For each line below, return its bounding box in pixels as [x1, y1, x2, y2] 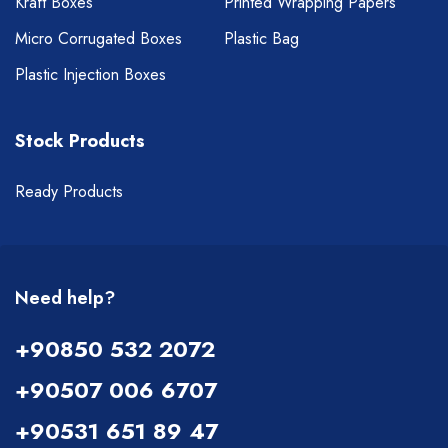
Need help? [15, 284, 115, 311]
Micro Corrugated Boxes [15, 26, 182, 50]
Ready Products [15, 179, 123, 203]
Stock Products [15, 127, 145, 154]
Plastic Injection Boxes [15, 62, 166, 86]
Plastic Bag [224, 26, 299, 50]
